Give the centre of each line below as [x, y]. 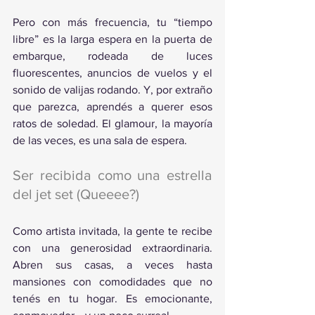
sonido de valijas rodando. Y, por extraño [112, 90]
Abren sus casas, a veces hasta [112, 265]
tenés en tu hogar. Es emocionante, [112, 298]
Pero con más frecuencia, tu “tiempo [112, 22]
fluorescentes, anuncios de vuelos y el [112, 73]
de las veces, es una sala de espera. [100, 140]
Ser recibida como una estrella [112, 175]
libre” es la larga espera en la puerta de [112, 39]
